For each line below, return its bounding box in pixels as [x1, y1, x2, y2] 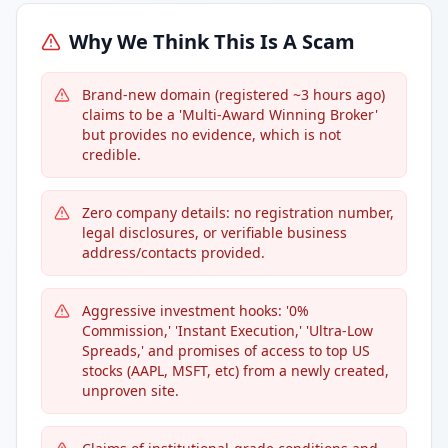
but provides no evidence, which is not [82, 125, 341, 144]
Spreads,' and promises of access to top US [82, 341, 370, 360]
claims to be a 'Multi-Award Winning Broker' [82, 105, 378, 124]
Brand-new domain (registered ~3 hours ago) [82, 85, 385, 104]
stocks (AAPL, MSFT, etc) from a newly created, [82, 361, 389, 380]
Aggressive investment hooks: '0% [82, 301, 309, 320]
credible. [82, 145, 141, 164]
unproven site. [82, 381, 179, 400]
